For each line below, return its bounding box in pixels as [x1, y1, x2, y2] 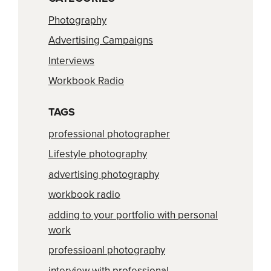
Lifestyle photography [48, 148, 147, 160]
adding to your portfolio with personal [48, 208, 218, 221]
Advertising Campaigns [48, 34, 153, 47]
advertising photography [48, 168, 159, 181]
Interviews [48, 54, 94, 67]
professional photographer [48, 127, 170, 140]
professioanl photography [48, 244, 165, 256]
